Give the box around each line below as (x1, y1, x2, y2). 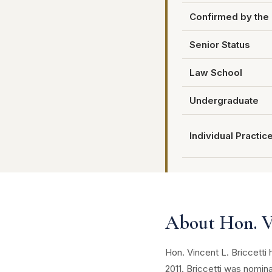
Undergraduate (189, 95, 259, 106)
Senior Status (189, 39, 250, 50)
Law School (189, 67, 242, 78)
